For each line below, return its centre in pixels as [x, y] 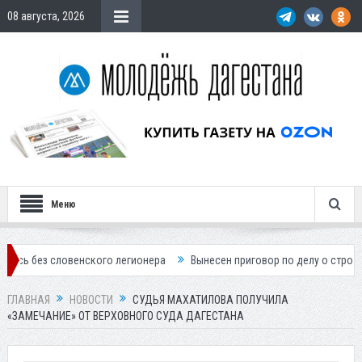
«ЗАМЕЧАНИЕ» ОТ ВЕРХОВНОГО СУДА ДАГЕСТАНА [125, 316]
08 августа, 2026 [46, 16]
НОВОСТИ [91, 300]
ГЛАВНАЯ [28, 300]
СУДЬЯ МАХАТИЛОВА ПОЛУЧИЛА [210, 300]
